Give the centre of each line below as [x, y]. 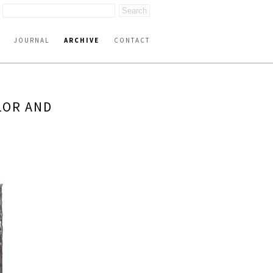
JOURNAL [32, 40]
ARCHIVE [82, 40]
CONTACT [132, 40]
